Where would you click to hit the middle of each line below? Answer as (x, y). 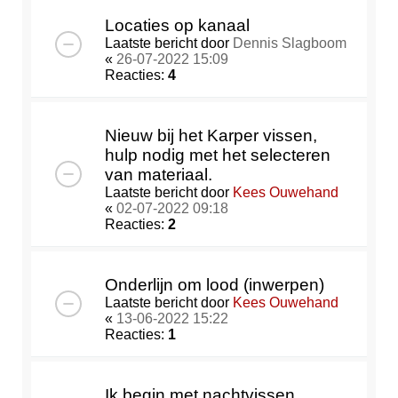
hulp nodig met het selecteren (218, 155)
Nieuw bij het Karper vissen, (211, 136)
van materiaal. (159, 175)
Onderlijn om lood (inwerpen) (215, 285)
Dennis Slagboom (290, 44)
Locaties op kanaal (177, 26)
